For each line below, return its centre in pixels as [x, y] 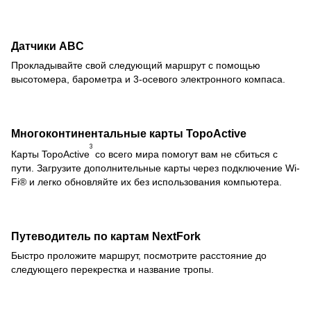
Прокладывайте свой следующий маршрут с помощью [136, 66]
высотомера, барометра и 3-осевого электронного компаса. [148, 79]
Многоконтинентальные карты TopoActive [129, 133]
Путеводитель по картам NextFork [106, 236]
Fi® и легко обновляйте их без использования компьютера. [146, 182]
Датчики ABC [48, 46]
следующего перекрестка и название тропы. [112, 269]
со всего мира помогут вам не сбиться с [186, 154]
